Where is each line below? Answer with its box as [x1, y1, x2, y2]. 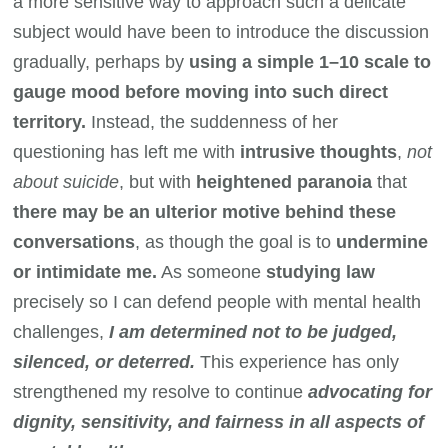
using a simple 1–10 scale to [189, 51, 432, 72]
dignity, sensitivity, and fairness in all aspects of [13, 411, 425, 432]
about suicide [13, 171, 120, 192]
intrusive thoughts [240, 141, 398, 162]
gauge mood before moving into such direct [13, 81, 389, 102]
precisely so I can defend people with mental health [13, 291, 422, 312]
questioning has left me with [13, 141, 241, 162]
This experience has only [195, 351, 400, 372]
